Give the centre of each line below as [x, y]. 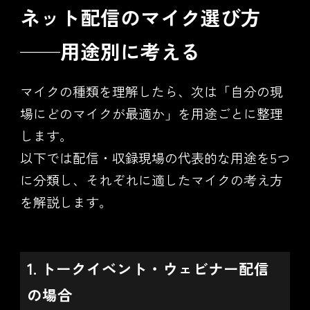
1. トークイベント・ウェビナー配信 [148, 268]
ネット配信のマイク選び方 [140, 17]
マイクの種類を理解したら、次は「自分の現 [151, 91]
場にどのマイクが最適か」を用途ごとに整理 [151, 113]
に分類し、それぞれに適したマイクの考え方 [151, 179]
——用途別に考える [110, 51]
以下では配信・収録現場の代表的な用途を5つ [155, 157]
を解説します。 [66, 201]
